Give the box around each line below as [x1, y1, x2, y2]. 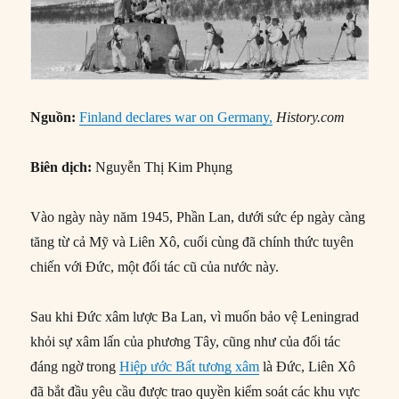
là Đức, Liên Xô [259, 359, 356, 375]
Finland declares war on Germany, [79, 110, 273, 126]
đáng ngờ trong [30, 359, 120, 375]
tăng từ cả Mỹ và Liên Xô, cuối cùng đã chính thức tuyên [30, 234, 354, 250]
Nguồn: [30, 110, 80, 126]
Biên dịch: [30, 159, 93, 175]
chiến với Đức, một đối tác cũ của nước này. [30, 259, 280, 275]
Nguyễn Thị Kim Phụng [92, 159, 233, 175]
